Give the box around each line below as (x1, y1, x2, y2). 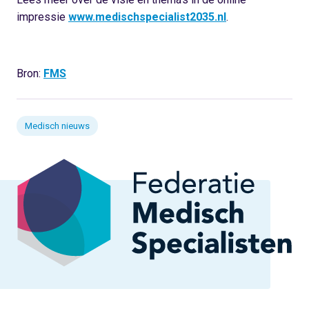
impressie (17, 10, 68, 23)
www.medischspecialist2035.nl (68, 10, 226, 23)
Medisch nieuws (25, 121, 90, 131)
